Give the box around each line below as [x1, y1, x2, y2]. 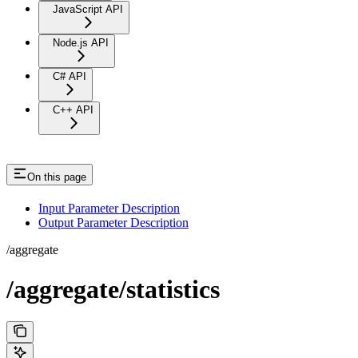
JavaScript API [53, 3, 123, 16]
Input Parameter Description [38, 201, 180, 216]
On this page [27, 171, 86, 184]
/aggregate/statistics [6, 274, 220, 304]
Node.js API [53, 37, 109, 50]
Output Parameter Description [38, 216, 189, 230]
